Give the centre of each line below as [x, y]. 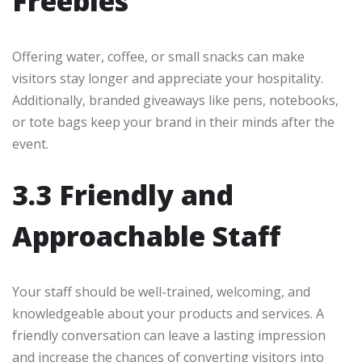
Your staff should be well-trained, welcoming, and [161, 292]
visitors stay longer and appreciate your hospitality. [168, 79]
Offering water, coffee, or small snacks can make [158, 57]
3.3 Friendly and [123, 195]
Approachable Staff [146, 236]
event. [30, 144]
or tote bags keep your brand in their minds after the [173, 122]
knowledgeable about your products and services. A [168, 314]
